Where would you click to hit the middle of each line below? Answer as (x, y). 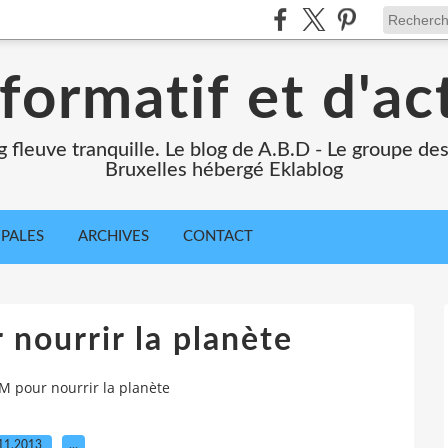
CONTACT (218, 236)
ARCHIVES (113, 236)
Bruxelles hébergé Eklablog (224, 170)
